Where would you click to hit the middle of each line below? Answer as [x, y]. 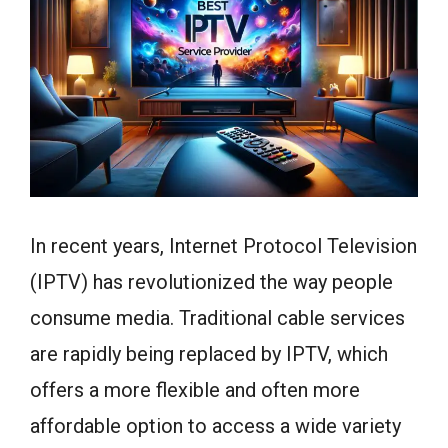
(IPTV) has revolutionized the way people [211, 281]
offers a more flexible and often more [195, 389]
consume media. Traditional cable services [217, 317]
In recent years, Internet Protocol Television [223, 245]
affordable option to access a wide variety [215, 425]
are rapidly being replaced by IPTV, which [209, 353]
